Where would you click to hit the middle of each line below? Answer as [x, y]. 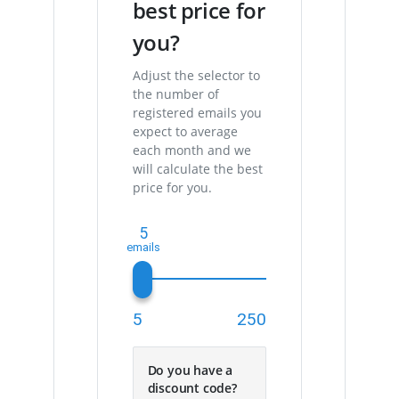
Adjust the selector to [196, 75]
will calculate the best [197, 169]
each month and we [191, 150]
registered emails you [197, 113]
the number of [175, 94]
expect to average [185, 131]
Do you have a [190, 370]
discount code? [192, 388]
